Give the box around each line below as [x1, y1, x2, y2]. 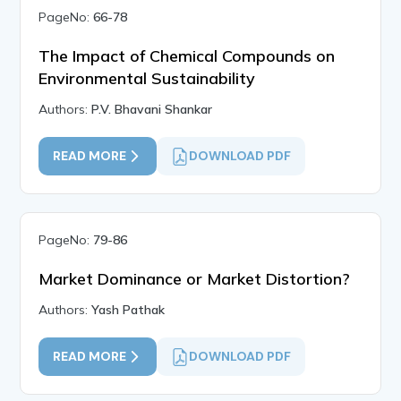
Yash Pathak [91, 302, 166, 319]
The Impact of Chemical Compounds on [38, 46, 336, 67]
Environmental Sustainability [38, 68, 256, 90]
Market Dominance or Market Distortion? [38, 269, 351, 290]
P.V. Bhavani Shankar [91, 101, 213, 118]
